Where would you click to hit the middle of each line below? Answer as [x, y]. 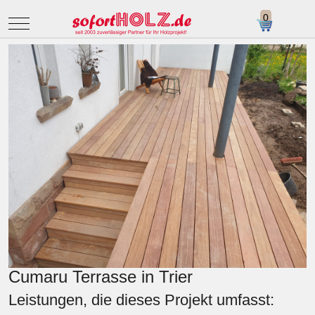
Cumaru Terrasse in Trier [101, 277]
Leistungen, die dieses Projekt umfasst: [141, 300]
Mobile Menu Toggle [63, 22]
